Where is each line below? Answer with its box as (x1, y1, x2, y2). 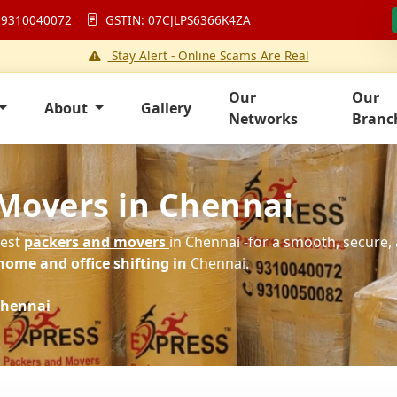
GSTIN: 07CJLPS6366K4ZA (102, 11, 251, 28)
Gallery (140, 98, 191, 118)
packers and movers (24, 232, 166, 252)
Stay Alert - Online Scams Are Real (107, 47, 309, 64)
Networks (228, 109, 298, 128)
